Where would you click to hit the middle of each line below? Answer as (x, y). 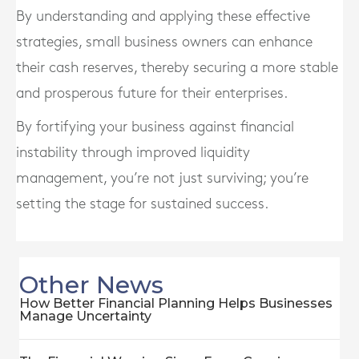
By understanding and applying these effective (163, 16)
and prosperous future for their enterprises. (152, 93)
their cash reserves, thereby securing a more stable (177, 68)
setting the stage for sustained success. (142, 204)
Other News (91, 285)
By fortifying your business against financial (155, 127)
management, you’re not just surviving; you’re (162, 178)
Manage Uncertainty (85, 316)
